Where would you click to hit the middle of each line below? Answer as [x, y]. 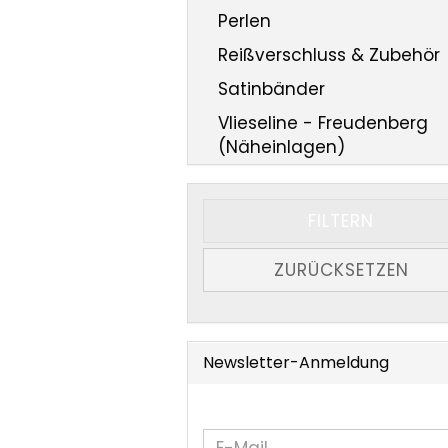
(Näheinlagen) [281, 147]
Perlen [244, 21]
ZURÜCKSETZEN [341, 270]
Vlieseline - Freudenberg [323, 123]
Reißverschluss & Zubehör [329, 55]
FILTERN [341, 221]
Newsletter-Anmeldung [296, 362]
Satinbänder [271, 89]
